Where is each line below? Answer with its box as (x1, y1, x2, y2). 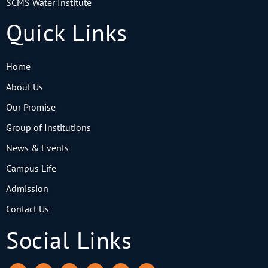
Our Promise (6, 101, 56, 114)
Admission (6, 182, 48, 195)
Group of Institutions (6, 121, 91, 134)
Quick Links (6, 17, 127, 48)
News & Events (6, 142, 69, 154)
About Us (6, 81, 43, 93)
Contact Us (6, 203, 49, 215)
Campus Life (6, 162, 56, 175)
